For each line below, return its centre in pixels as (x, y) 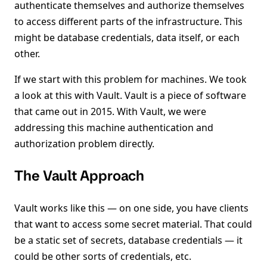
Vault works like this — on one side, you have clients (131, 208)
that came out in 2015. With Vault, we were (110, 111)
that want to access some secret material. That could (133, 224)
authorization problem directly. (84, 144)
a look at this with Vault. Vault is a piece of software (130, 95)
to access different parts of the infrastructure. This (128, 21)
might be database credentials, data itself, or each (127, 38)
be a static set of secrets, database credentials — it (128, 240)
